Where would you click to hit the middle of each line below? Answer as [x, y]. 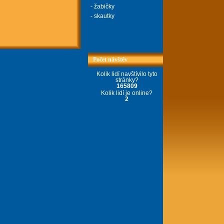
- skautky [102, 16]
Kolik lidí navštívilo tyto [127, 74]
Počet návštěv [110, 59]
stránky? [127, 80]
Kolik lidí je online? [127, 93]
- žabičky [102, 6]
